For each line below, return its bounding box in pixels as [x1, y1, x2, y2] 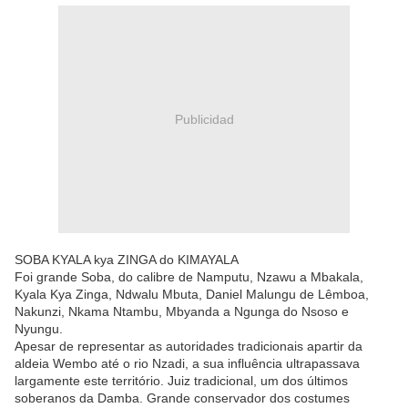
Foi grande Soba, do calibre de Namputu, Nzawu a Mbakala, [15, 270, 363, 285]
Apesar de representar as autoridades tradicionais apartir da [15, 339, 362, 354]
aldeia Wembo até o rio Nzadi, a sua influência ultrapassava [15, 356, 360, 372]
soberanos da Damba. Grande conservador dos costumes [15, 391, 350, 406]
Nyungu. [15, 321, 63, 337]
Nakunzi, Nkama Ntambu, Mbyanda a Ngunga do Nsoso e [15, 304, 349, 320]
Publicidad [174, 111, 234, 127]
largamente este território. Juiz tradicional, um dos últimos [15, 373, 348, 389]
